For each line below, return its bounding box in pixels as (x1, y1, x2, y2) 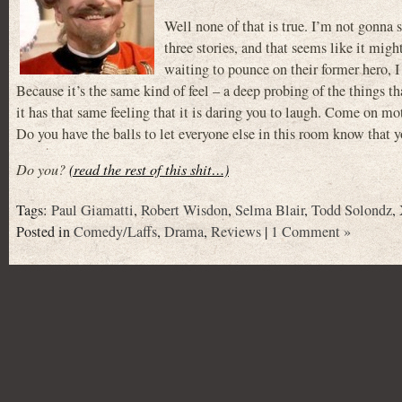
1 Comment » (271, 222, 351, 242)
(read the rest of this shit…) (69, 160, 229, 179)
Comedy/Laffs (74, 222, 157, 242)
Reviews (211, 222, 261, 242)
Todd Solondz (311, 200, 392, 221)
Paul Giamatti (51, 200, 134, 221)
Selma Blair (235, 200, 304, 221)
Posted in (16, 222, 74, 242)
